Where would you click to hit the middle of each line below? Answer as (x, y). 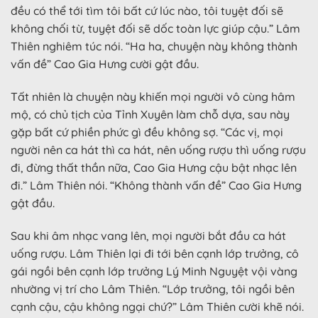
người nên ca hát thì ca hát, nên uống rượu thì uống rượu (158, 149)
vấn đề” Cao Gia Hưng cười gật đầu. (105, 64)
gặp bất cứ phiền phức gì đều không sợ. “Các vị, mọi (147, 132)
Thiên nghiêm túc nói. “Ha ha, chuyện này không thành (154, 46)
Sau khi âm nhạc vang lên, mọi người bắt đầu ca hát (148, 235)
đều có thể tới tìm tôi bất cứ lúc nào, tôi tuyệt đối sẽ (147, 11)
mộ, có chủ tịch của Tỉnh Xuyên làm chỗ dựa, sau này (150, 114)
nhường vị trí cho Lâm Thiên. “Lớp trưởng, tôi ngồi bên (153, 289)
